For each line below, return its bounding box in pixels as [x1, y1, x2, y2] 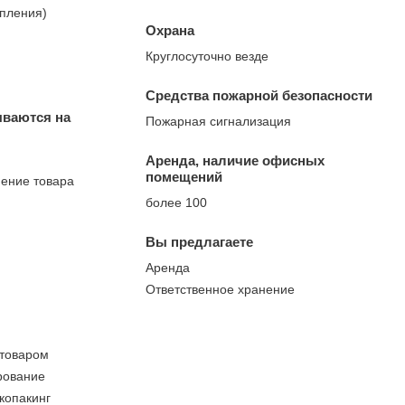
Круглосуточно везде [146, 49, 268, 63]
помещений [146, 169, 222, 184]
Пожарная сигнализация [146, 114, 291, 128]
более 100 [146, 195, 207, 210]
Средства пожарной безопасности [146, 88, 372, 103]
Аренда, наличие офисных [146, 153, 325, 168]
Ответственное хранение [146, 282, 295, 297]
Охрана [146, 23, 194, 38]
